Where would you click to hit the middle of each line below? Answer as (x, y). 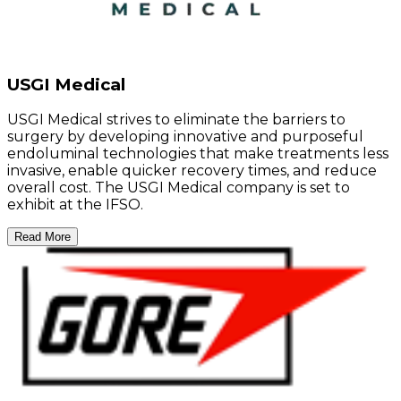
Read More (43, 237)
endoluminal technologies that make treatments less (198, 154)
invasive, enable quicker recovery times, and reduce (192, 171)
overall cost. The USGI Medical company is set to (179, 188)
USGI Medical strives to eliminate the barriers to (176, 120)
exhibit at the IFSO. (75, 205)
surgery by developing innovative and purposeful (185, 137)
